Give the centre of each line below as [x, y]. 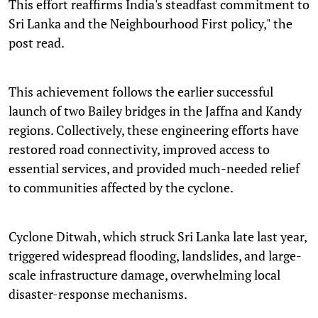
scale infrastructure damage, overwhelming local [144, 274]
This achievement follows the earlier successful [141, 91]
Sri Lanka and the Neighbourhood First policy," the [150, 23]
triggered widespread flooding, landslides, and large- [155, 255]
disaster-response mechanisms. [98, 294]
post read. [37, 42]
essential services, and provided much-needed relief [154, 168]
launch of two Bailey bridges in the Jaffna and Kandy [155, 110]
